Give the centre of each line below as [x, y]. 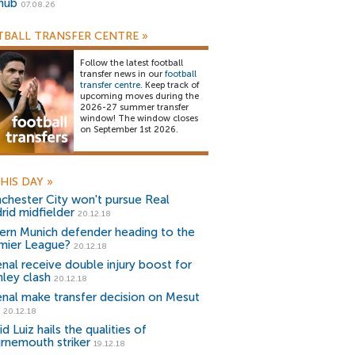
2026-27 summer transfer [134, 107]
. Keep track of [170, 85]
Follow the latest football [132, 63]
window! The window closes [139, 118]
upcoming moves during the [139, 96]
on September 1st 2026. [129, 130]
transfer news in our [122, 74]
